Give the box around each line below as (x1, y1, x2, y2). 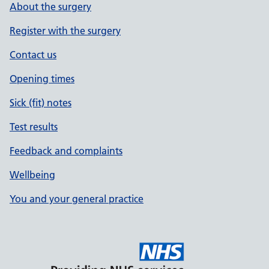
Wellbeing (10, 169, 55, 181)
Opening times (10, 73, 74, 85)
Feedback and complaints (10, 145, 122, 157)
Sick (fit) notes (10, 97, 71, 109)
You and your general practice (10, 193, 144, 205)
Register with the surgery (10, 25, 121, 37)
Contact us (10, 49, 56, 61)
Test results (10, 121, 58, 133)
